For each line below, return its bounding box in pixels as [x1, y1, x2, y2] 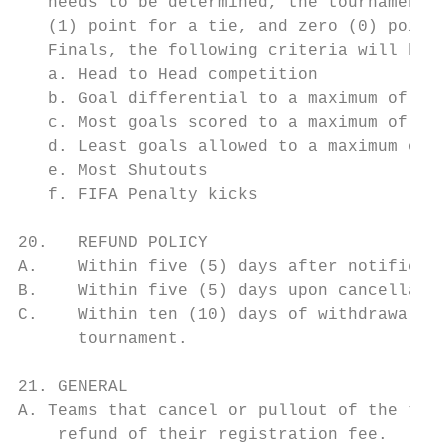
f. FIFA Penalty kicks [18, 186, 258, 204]
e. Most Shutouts [18, 162, 208, 180]
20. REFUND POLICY [18, 234, 208, 252]
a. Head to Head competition [18, 66, 318, 84]
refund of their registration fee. [18, 426, 388, 444]
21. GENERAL [18, 378, 128, 396]
